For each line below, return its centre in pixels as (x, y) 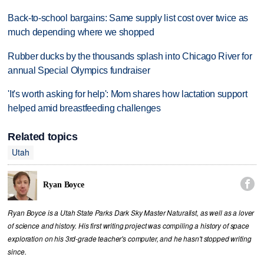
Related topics (43, 136)
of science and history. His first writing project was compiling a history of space (128, 225)
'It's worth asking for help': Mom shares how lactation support (128, 94)
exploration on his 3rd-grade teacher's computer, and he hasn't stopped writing (130, 238)
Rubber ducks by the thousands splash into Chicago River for (130, 56)
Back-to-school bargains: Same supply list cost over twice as (128, 18)
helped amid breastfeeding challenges (84, 108)
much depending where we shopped (81, 32)
